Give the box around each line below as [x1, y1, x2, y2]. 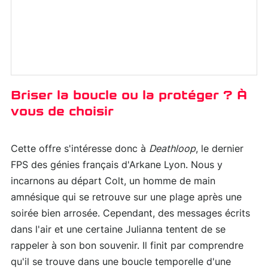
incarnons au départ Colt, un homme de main [11, 176, 215, 187]
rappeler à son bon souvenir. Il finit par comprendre [11, 241, 243, 251]
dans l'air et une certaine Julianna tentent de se [11, 225, 226, 235]
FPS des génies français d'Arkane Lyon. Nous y [11, 160, 223, 170]
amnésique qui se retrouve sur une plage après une [11, 193, 242, 203]
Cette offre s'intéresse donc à [11, 144, 149, 154]
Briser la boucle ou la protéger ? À [11, 88, 247, 103]
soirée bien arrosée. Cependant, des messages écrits [11, 209, 250, 219]
